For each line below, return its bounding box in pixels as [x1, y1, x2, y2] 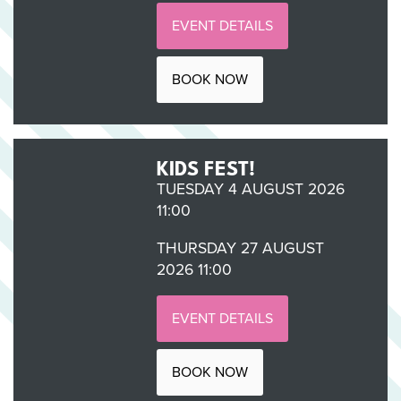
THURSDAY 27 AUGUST [156, 235, 324, 260]
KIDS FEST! [156, 148, 255, 183]
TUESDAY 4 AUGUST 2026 [156, 176, 345, 200]
